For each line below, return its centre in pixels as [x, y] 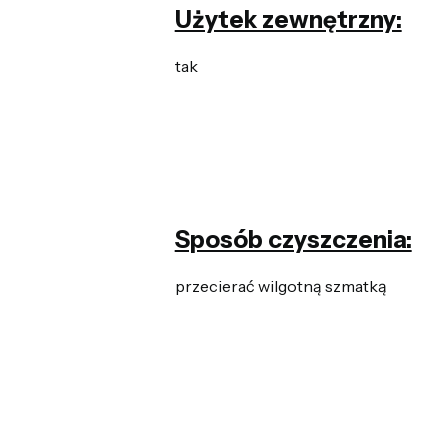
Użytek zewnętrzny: [288, 20]
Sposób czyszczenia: [293, 240]
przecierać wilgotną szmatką [280, 286]
